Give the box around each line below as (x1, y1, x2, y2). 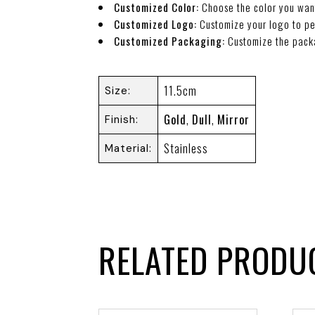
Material (105, 141, 149, 155)
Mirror (217, 111, 250, 128)
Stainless (164, 140, 208, 157)
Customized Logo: (114, 15, 197, 32)
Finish (105, 112, 136, 127)
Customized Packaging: (114, 32, 225, 49)
